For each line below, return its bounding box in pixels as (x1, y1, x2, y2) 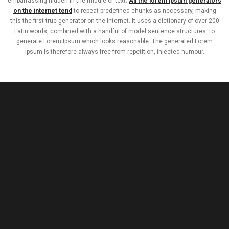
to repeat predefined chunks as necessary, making (72, 7, 216, 14)
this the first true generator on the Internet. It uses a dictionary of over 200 (10, 17, 219, 25)
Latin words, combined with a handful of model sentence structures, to (14, 28, 215, 35)
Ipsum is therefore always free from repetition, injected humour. (25, 48, 204, 55)
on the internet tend (13, 7, 72, 14)
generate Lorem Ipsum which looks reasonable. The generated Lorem (16, 38, 213, 45)
